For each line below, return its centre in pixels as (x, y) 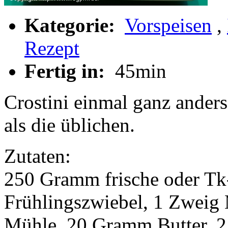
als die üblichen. (69, 125)
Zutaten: (37, 156)
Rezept (52, 48)
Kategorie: (72, 25)
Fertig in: (67, 71)
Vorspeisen (168, 25)
